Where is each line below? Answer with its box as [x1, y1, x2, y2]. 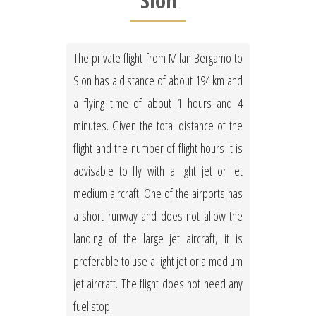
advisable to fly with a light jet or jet [73, 162, 243, 180]
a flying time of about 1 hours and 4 [73, 95, 243, 112]
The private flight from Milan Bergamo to [73, 49, 243, 67]
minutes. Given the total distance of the [73, 117, 243, 135]
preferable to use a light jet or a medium [73, 253, 243, 270]
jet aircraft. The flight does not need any [73, 275, 243, 293]
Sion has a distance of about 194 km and [73, 72, 243, 90]
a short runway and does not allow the [73, 207, 243, 225]
